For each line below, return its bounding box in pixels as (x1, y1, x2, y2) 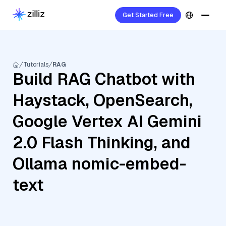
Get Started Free (123, 11, 174, 19)
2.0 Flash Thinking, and (13, 132, 191, 153)
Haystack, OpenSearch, (13, 90, 193, 110)
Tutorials (23, 61, 48, 69)
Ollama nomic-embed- (13, 153, 186, 174)
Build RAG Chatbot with (13, 69, 195, 89)
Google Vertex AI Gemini (13, 111, 202, 132)
